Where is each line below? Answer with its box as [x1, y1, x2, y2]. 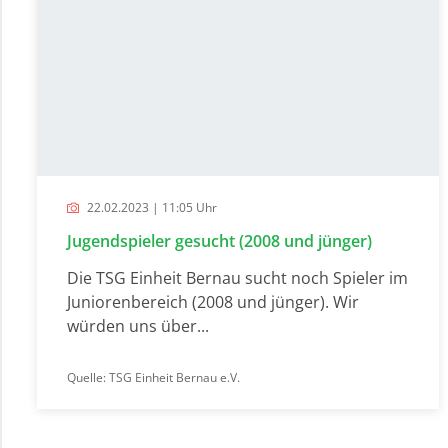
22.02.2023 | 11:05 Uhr [84, 198, 217, 216]
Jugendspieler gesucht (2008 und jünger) [67, 229, 372, 252]
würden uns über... [67, 314, 209, 337]
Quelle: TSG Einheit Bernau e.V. [67, 368, 240, 386]
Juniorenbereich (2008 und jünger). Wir [67, 290, 359, 313]
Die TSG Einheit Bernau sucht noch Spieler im [67, 266, 408, 289]
